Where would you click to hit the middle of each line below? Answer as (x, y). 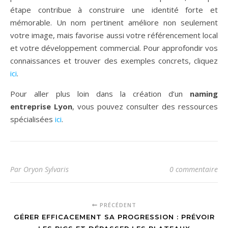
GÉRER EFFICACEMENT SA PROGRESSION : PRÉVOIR (114, 217)
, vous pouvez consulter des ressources (145, 106)
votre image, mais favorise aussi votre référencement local (114, 35)
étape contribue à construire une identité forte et (114, 10)
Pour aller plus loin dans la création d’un (100, 94)
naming (204, 94)
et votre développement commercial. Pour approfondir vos (114, 48)
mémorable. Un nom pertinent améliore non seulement (114, 22)
